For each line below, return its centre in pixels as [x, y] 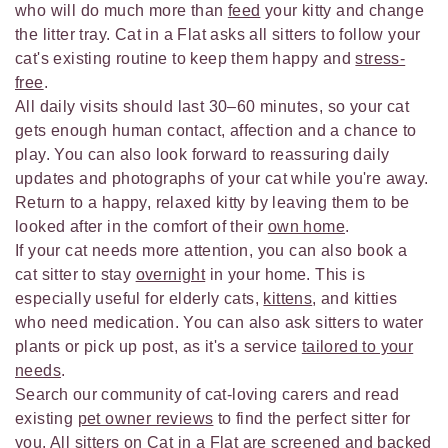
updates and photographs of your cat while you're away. [222, 179]
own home [306, 227]
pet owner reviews [145, 419]
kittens [288, 299]
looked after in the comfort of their [141, 227]
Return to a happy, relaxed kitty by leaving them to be [212, 203]
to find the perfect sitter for [312, 419]
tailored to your [357, 347]
